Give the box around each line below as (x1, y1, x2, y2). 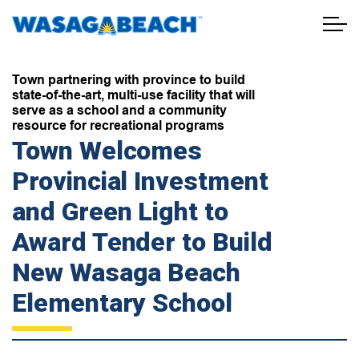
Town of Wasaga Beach (201, 16, 336, 30)
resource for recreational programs (12, 118, 224, 133)
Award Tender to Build (12, 227, 272, 258)
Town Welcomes (12, 135, 203, 167)
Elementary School (12, 288, 232, 319)
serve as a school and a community (12, 103, 227, 118)
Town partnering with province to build (12, 72, 245, 87)
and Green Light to (12, 196, 228, 228)
